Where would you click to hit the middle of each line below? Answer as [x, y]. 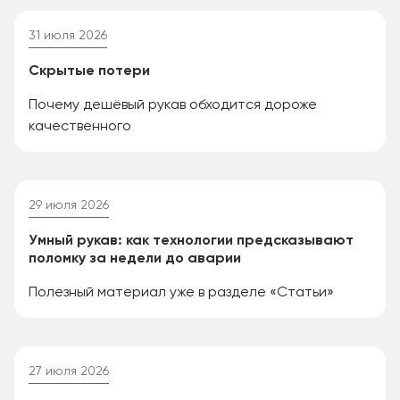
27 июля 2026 [69, 372]
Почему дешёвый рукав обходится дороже [173, 106]
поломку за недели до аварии [135, 259]
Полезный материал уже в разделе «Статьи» [181, 293]
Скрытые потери [89, 72]
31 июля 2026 [68, 36]
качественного [80, 127]
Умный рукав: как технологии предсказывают [191, 242]
